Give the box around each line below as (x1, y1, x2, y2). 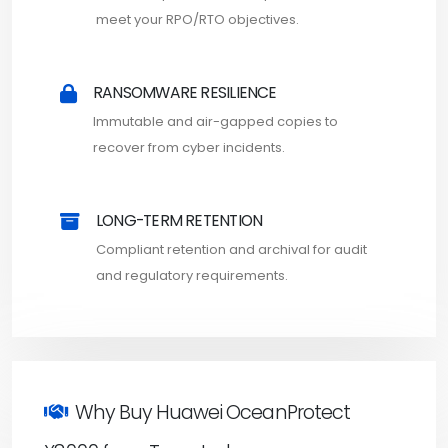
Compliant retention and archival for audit (96, 239, 367, 259)
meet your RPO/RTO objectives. (96, 9, 299, 29)
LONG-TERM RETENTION (96, 209, 263, 231)
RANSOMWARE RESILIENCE (93, 81, 277, 103)
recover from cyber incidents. (93, 137, 285, 157)
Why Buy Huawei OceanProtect (75, 398, 350, 426)
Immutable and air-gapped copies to (93, 111, 338, 131)
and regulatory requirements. (96, 265, 288, 285)
